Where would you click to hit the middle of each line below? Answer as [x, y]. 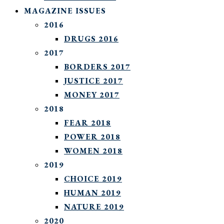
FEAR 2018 [87, 122]
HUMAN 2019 [92, 192]
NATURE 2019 [94, 206]
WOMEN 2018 [93, 150]
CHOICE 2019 [93, 178]
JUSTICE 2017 [93, 80]
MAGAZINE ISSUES [65, 10]
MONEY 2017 [92, 94]
